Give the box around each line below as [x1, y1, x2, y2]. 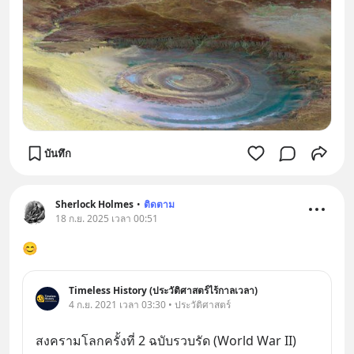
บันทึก [44, 145, 71, 160]
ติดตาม [144, 198, 175, 212]
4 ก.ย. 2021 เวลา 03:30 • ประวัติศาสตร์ [69, 298, 231, 312]
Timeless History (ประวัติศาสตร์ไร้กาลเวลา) [69, 284, 258, 298]
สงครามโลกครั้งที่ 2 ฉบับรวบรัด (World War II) [36, 332, 296, 350]
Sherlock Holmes [55, 198, 134, 212]
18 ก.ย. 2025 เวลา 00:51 [55, 212, 158, 226]
